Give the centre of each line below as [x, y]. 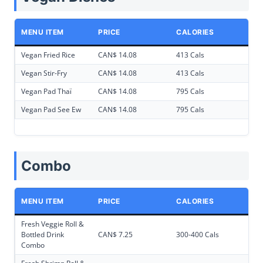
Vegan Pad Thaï [46, 92]
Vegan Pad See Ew [51, 110]
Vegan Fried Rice [48, 55]
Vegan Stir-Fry [44, 73]
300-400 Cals [198, 235]
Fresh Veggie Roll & [53, 224]
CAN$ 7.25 [115, 235]
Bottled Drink [43, 235]
